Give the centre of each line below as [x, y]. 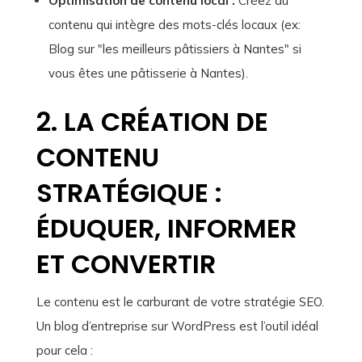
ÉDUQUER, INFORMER [166, 229]
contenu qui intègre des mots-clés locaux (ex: [174, 25]
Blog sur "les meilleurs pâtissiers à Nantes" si [175, 49]
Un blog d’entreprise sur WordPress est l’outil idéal [177, 326]
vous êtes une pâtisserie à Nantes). [148, 74]
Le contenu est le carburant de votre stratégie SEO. [180, 302]
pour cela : [64, 351]
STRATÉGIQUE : [129, 193]
